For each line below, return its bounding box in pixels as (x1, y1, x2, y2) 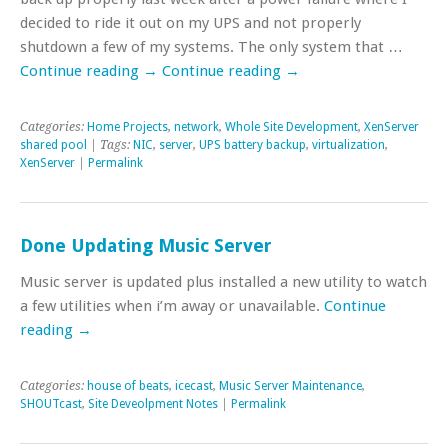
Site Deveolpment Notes (88, 396, 218, 411)
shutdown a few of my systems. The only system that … (20, 37, 403, 56)
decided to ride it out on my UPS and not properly (20, 13, 361, 32)
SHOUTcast (20, 396, 82, 411)
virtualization (312, 137, 385, 152)
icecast (175, 378, 213, 393)
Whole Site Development (225, 119, 358, 134)
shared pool (20, 137, 87, 152)
